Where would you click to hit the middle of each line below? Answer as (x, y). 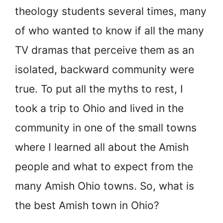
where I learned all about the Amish (102, 147)
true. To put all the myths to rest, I (99, 89)
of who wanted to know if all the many (110, 31)
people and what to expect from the (104, 167)
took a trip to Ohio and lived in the (99, 109)
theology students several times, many (111, 11)
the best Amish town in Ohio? (87, 206)
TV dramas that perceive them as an (105, 50)
